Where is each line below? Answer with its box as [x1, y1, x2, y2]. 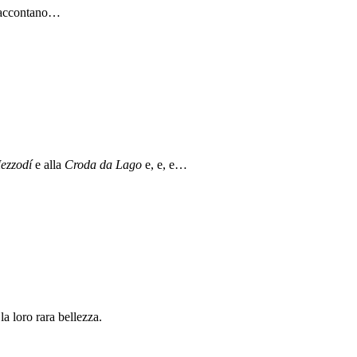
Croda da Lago [65, 158, 142, 172]
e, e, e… [142, 158, 187, 172]
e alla [32, 158, 65, 172]
